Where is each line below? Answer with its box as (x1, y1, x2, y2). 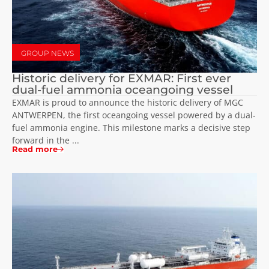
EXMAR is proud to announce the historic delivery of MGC (12, 97, 243, 109)
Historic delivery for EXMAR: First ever (12, 71, 231, 86)
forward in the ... (12, 134, 79, 147)
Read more (12, 144, 58, 154)
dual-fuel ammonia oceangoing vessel (12, 82, 233, 97)
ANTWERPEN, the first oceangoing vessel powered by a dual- (12, 109, 256, 121)
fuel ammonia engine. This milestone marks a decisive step (12, 122, 250, 134)
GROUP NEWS (21, 49, 74, 58)
